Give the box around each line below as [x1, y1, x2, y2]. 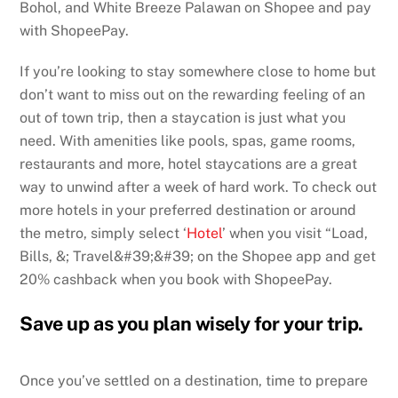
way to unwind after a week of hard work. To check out [20, 179, 378, 196]
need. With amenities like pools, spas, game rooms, [20, 132, 356, 150]
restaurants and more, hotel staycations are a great [20, 155, 358, 173]
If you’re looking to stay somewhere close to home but [20, 63, 377, 81]
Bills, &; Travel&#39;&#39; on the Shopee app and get [20, 248, 377, 266]
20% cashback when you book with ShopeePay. [20, 271, 333, 289]
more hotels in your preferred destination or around [20, 202, 357, 219]
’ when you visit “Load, [222, 225, 369, 243]
